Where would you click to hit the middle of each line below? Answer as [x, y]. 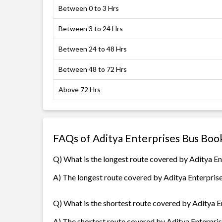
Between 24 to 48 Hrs [93, 49]
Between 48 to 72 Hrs [93, 69]
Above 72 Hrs [80, 89]
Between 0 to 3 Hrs [89, 8]
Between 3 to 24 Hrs [91, 28]
